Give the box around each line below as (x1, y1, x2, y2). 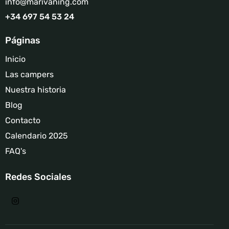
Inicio (5, 54, 26, 64)
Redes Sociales (5, 171, 72, 182)
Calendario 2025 (5, 130, 68, 141)
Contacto (5, 115, 40, 125)
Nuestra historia (5, 84, 66, 95)
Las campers (5, 69, 54, 79)
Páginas (5, 34, 40, 46)
